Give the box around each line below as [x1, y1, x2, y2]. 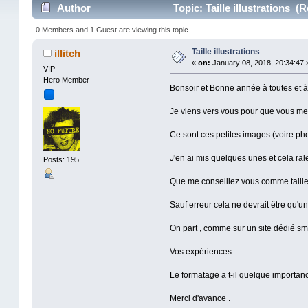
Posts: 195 [43, 155, 79, 164]
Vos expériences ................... [169, 246, 273, 256]
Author [57, 2, 91, 14]
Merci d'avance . [169, 293, 230, 303]
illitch [54, 47, 81, 59]
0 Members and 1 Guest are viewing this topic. [36, 25, 191, 34]
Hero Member [43, 75, 89, 84]
